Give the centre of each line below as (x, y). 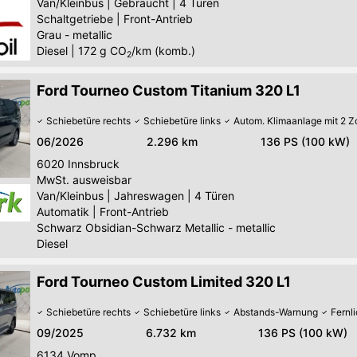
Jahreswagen (149, 195)
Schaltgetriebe (75, 19)
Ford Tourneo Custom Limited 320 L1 (164, 281)
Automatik (63, 211)
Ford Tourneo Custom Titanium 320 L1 (169, 90)
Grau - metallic (75, 35)
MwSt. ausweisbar (84, 179)
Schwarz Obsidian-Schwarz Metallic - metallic (156, 227)
